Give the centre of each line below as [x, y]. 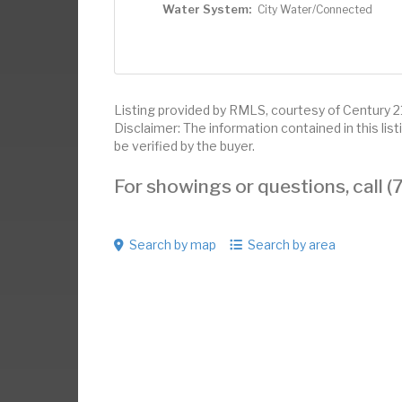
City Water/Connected [315, 9]
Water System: [207, 9]
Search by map [173, 245]
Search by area [292, 245]
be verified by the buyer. [184, 146]
